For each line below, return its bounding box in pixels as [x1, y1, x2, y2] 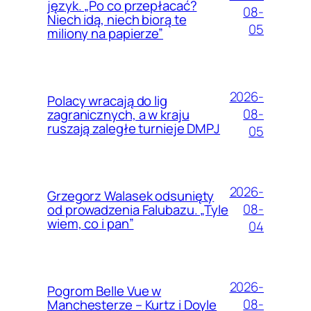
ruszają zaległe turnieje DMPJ [47, 119, 221, 137]
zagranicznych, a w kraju [47, 105, 190, 124]
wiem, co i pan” [47, 214, 134, 233]
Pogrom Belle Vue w [47, 281, 162, 300]
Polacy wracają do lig [47, 91, 167, 110]
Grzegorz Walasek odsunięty [47, 186, 215, 205]
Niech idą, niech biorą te [47, 10, 187, 28]
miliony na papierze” [47, 24, 163, 42]
